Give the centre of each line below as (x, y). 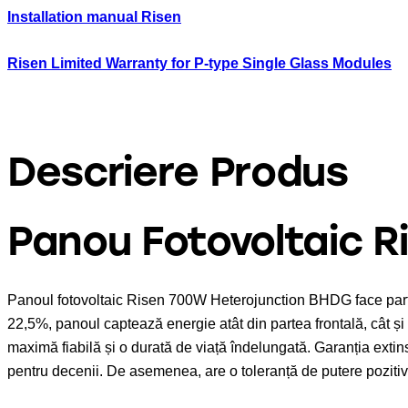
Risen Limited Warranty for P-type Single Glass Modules (199, 64)
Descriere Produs (178, 172)
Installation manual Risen (94, 17)
